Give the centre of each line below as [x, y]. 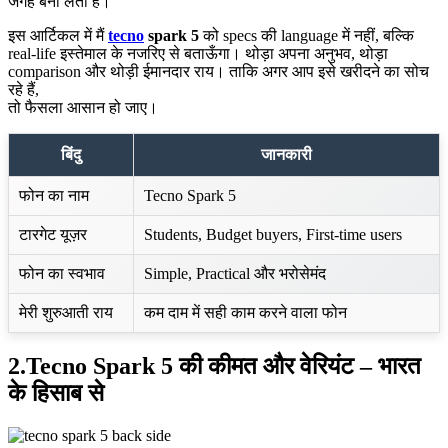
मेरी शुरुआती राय [66, 312]
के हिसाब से [56, 392]
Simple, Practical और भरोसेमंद [235, 273]
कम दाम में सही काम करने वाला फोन [245, 312]
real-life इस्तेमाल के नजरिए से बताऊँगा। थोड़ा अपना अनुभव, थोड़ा [198, 53]
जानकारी [286, 154]
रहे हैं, [23, 89]
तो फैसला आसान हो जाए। [83, 107]
